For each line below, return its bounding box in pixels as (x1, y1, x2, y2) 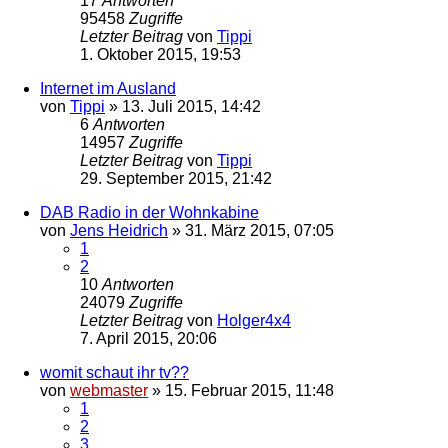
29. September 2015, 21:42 (80, 170, 272, 188)
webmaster (70, 382, 148, 400)
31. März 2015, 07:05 (185, 222, 334, 240)
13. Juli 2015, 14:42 (122, 98, 261, 116)
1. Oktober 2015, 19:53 (80, 46, 241, 64)
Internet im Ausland (40, 80, 176, 98)
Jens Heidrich (70, 222, 168, 240)
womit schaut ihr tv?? (40, 364, 189, 382)
